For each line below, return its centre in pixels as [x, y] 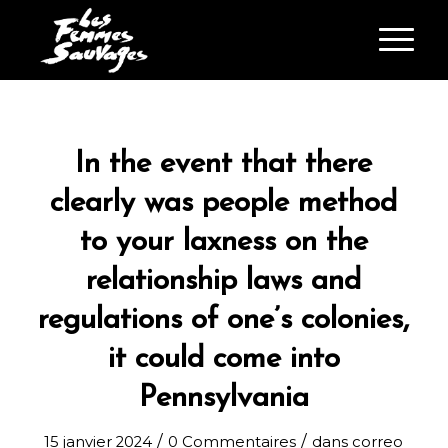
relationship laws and [224, 281]
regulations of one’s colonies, [224, 320]
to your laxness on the [223, 242]
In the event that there [224, 164]
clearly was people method [224, 203]
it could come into [223, 359]
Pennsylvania [223, 398]
